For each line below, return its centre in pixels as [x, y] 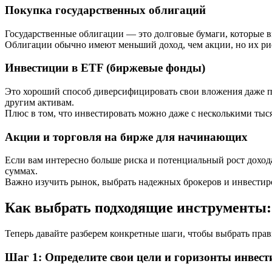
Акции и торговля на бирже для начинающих [126, 137]
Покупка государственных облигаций [105, 10]
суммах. [21, 171]
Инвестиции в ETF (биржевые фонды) [105, 68]
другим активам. [39, 102]
